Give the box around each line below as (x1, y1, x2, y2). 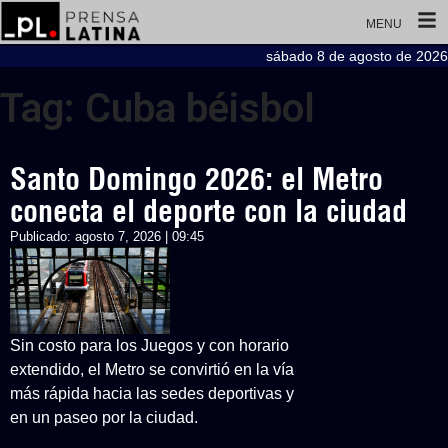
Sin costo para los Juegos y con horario (10, 337, 289, 354)
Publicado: (10, 229, 75, 244)
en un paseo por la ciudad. (10, 409, 198, 426)
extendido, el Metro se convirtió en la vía (10, 361, 294, 378)
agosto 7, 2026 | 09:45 (75, 229, 204, 244)
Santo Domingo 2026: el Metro (10, 160, 383, 198)
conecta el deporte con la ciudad (10, 192, 407, 230)
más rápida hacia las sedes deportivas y (10, 385, 294, 402)
